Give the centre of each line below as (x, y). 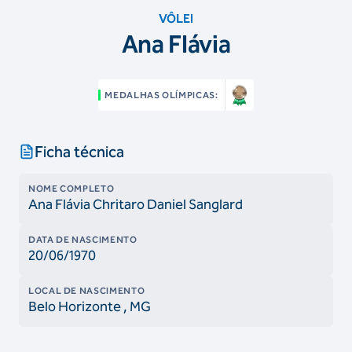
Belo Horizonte (75, 306)
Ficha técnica (79, 152)
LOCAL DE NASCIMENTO (87, 291)
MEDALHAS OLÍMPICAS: (161, 95)
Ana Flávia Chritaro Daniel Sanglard (136, 204)
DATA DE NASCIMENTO (83, 240)
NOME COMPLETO (71, 189)
